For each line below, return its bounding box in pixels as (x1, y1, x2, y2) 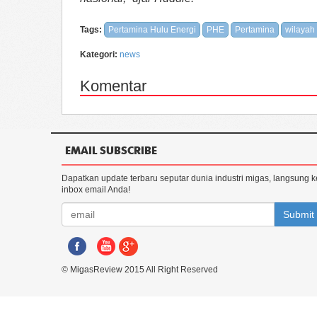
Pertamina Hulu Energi (108, 25, 196, 35)
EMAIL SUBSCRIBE (65, 143, 157, 157)
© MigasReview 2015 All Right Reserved (62, 265, 218, 275)
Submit (283, 209, 314, 220)
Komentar (80, 77, 146, 95)
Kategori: (80, 50, 117, 59)
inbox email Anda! (62, 185, 130, 195)
